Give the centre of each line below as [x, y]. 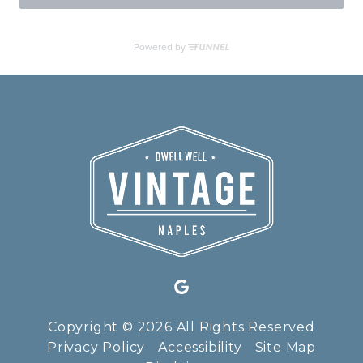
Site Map [285, 347]
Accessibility [200, 347]
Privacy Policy [96, 347]
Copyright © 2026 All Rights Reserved [181, 327]
